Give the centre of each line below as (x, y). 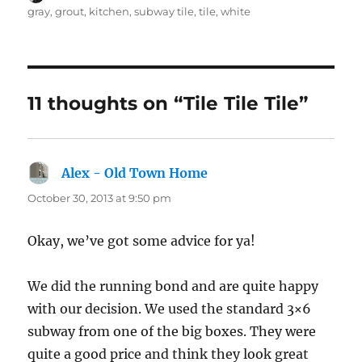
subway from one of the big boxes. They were (172, 331)
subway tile (164, 11)
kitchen (109, 11)
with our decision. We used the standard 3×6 (170, 308)
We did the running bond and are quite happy (173, 286)
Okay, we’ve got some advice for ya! (142, 240)
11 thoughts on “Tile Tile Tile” (168, 103)
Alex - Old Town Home (135, 173)
